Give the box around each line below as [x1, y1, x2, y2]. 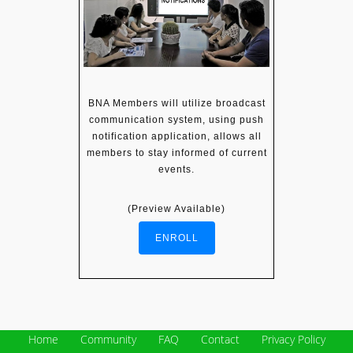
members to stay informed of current [86, 147, 267, 158]
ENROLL [154, 232, 199, 243]
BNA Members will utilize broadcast [87, 97, 266, 109]
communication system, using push [89, 113, 264, 125]
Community [80, 331, 136, 347]
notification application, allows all [91, 130, 262, 142]
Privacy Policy [261, 331, 325, 347]
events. [158, 163, 195, 175]
